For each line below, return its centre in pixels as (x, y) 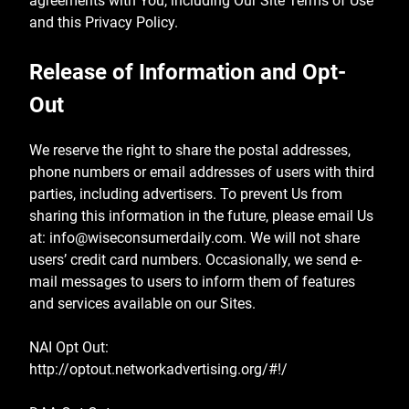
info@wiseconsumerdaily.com (146, 237)
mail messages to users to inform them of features (192, 281)
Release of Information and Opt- (188, 73)
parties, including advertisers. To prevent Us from (186, 194)
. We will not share (301, 237)
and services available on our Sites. (142, 303)
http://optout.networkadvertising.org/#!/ (158, 369)
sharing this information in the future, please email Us (201, 215)
